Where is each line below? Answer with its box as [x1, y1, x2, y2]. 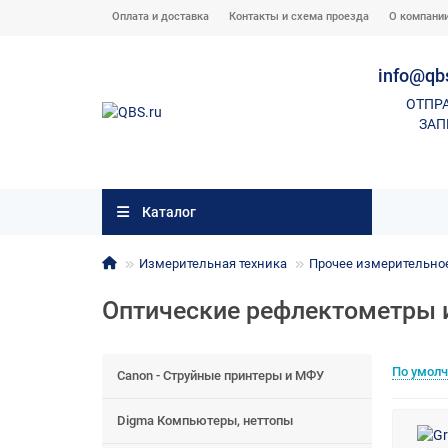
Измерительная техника [139, 256, 287, 272]
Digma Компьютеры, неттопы [117, 413, 293, 429]
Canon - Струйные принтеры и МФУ [117, 368, 324, 384]
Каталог [141, 204, 196, 221]
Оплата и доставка [112, 10, 209, 23]
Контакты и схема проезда [229, 10, 369, 23]
